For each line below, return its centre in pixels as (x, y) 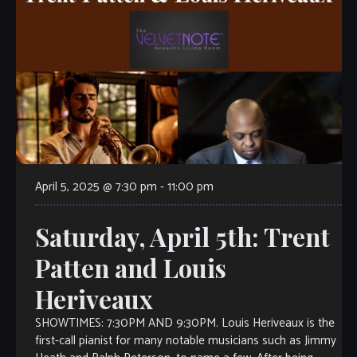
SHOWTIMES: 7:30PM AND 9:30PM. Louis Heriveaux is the (184, 324)
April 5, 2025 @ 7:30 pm (96, 187)
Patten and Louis (130, 268)
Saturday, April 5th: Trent (182, 237)
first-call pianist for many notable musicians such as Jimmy (185, 341)
